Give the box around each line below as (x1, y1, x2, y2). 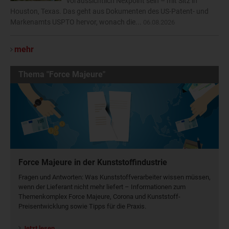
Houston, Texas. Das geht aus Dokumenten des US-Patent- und (10, 7, 209, 16)
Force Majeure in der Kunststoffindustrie (18, 157, 167, 168)
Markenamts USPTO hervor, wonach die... (10, 18, 143, 27)
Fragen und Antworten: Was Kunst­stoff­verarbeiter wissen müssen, (18, 173, 211, 181)
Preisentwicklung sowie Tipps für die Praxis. (18, 202, 146, 211)
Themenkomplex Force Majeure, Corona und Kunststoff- (18, 193, 180, 201)
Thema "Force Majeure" (18, 70, 105, 80)
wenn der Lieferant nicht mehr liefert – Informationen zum (18, 183, 186, 191)
